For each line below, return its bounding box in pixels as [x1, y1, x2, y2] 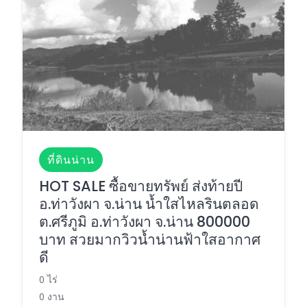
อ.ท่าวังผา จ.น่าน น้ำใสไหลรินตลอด [39, 194, 259, 214]
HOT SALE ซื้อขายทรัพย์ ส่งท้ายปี [39, 176, 243, 197]
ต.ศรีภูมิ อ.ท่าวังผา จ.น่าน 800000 [39, 212, 250, 232]
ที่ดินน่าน [47, 152, 95, 168]
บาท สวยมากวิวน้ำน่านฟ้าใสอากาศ [39, 230, 260, 250]
